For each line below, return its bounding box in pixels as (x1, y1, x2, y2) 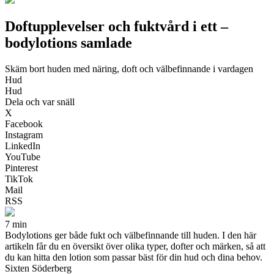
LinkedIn (5, 140, 40, 151)
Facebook (5, 118, 43, 129)
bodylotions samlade (5, 34, 132, 51)
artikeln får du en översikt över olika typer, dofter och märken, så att (5, 240, 265, 251)
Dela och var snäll (5, 96, 75, 107)
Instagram (5, 129, 43, 140)
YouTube (5, 151, 40, 162)
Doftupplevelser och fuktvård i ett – (5, 18, 228, 34)
